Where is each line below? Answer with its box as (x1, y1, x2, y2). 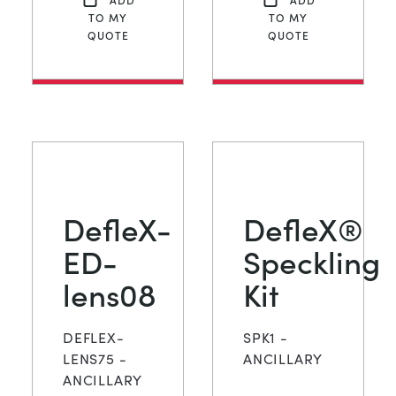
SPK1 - (243, 327, 288, 348)
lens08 (63, 271, 156, 316)
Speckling (243, 239, 380, 283)
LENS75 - (63, 348, 127, 369)
